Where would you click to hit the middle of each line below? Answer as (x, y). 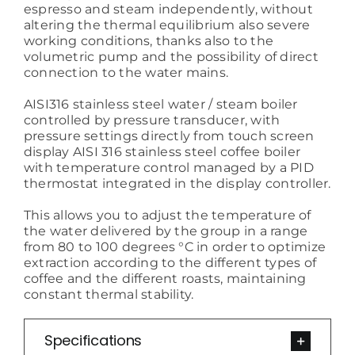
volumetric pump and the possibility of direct (171, 57)
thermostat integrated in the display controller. (177, 184)
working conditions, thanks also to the (149, 41)
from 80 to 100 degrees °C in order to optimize (175, 247)
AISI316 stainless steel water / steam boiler (160, 105)
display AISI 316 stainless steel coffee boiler (162, 152)
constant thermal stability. (109, 295)
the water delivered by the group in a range (166, 231)
